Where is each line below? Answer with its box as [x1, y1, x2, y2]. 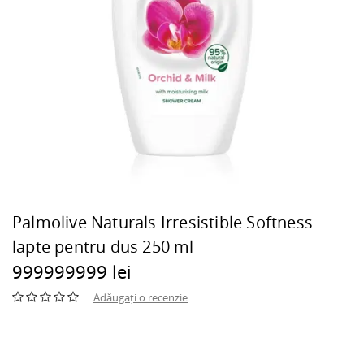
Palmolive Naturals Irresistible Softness [12, 211, 314, 233]
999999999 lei [12, 259, 132, 284]
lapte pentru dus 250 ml [12, 236, 194, 258]
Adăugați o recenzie [93, 290, 188, 305]
